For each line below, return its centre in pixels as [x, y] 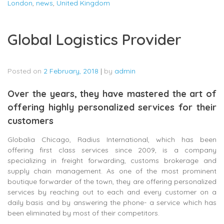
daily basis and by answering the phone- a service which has [112, 203]
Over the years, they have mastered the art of [112, 94]
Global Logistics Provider [94, 40]
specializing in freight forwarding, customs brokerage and [112, 161]
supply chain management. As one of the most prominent [112, 171]
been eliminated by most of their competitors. [83, 213]
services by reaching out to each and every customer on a [112, 192]
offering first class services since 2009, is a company [112, 150]
